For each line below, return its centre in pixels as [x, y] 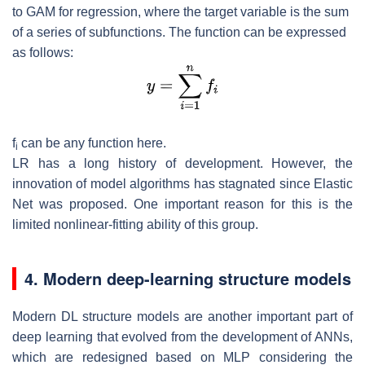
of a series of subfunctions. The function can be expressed [179, 32]
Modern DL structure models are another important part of [182, 316]
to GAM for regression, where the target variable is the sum [180, 11]
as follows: [43, 52]
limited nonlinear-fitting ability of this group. [135, 224]
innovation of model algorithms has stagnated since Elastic [182, 183]
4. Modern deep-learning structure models [188, 278]
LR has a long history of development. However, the [182, 163]
